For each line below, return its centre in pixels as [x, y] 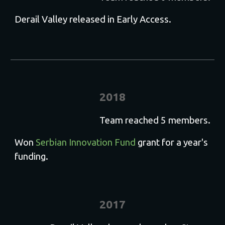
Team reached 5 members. [155, 120]
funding [30, 156]
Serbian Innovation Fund [86, 142]
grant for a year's [172, 142]
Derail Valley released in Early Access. [93, 19]
